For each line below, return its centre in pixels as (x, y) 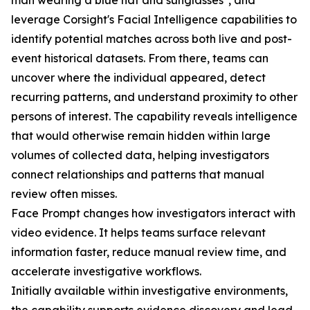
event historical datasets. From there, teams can (140, 58)
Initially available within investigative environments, (149, 291)
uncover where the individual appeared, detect (138, 78)
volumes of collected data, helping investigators (140, 155)
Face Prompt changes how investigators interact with (153, 213)
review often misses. (64, 194)
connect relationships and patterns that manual (138, 175)
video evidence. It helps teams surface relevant (138, 233)
